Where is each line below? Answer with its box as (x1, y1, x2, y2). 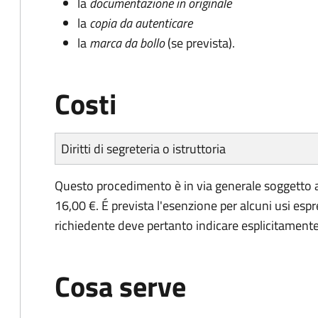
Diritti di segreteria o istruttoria (61, 139, 226, 158)
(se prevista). (168, 33, 235, 53)
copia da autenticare (89, 13, 192, 33)
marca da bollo (89, 33, 168, 53)
